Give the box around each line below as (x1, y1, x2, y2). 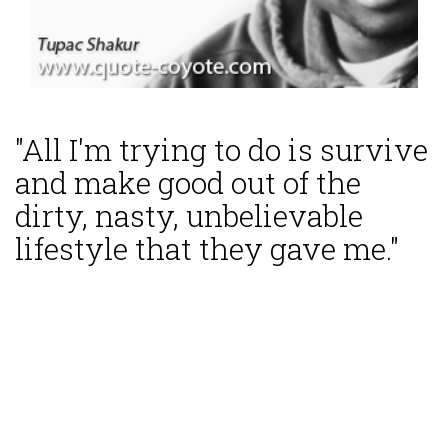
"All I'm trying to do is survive (15, 130, 428, 170)
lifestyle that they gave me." (15, 229, 399, 269)
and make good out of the (15, 163, 361, 203)
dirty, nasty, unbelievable (15, 196, 363, 236)
